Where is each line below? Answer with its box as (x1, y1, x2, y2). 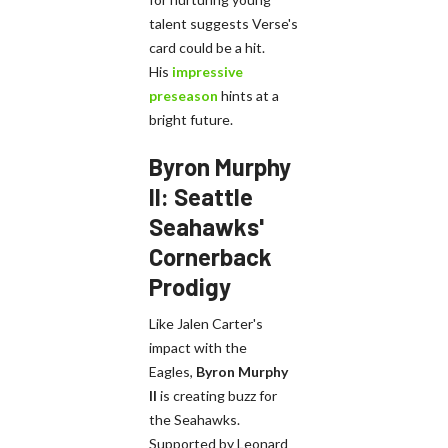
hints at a (218, 86, 279, 104)
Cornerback (149, 241, 272, 271)
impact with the (149, 338, 247, 356)
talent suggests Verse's (149, 14, 298, 32)
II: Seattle (149, 181, 253, 211)
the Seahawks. (149, 410, 240, 428)
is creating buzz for (157, 386, 277, 404)
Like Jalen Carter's (149, 314, 263, 332)
